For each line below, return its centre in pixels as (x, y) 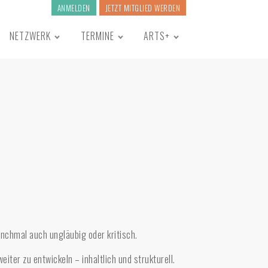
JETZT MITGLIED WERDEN (142, 8)
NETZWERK (31, 36)
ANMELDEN (74, 8)
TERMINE (97, 36)
